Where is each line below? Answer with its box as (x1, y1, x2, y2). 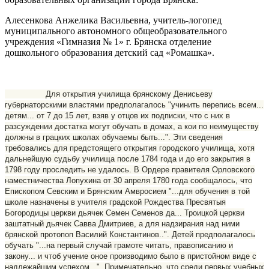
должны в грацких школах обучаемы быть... (5, 133, 165, 142)
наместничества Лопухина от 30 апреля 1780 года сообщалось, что (5, 176, 252, 186)
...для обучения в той (172, 187, 250, 196)
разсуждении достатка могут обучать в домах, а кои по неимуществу (5, 122, 259, 131)
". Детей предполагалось (164, 230, 255, 240)
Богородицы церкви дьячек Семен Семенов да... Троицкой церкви (5, 208, 244, 218)
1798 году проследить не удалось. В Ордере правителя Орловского (5, 165, 255, 175)
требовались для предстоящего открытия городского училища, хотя (5, 144, 255, 153)
